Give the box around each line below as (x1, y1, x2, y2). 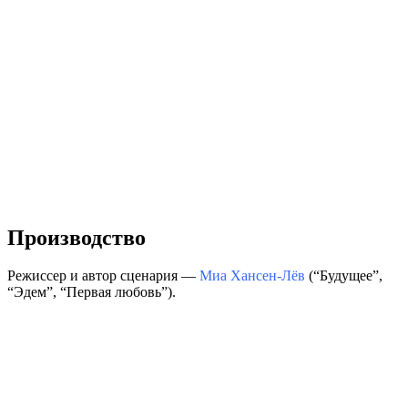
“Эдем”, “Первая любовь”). (7, 284, 176, 301)
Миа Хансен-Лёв (199, 268, 305, 284)
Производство (7, 225, 146, 250)
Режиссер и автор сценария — (7, 268, 199, 284)
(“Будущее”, (305, 268, 382, 284)
